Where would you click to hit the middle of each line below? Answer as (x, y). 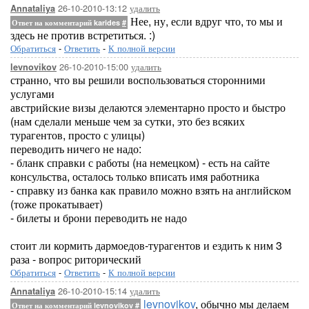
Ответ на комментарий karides (67, 22)
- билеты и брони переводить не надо (99, 218)
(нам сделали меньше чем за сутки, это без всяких (128, 121)
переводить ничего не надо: (76, 149)
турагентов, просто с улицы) (78, 135)
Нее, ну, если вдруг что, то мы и (205, 21)
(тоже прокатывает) (57, 204)
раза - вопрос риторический (76, 259)
